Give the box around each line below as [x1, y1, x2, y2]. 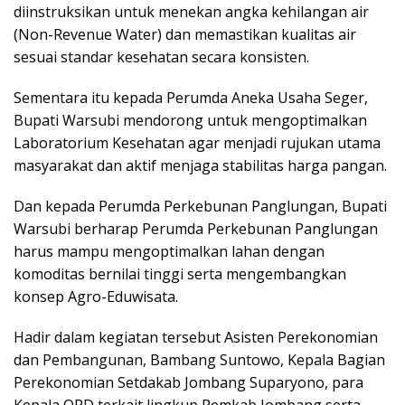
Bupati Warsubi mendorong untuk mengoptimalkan [14, 110, 367, 131]
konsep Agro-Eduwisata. [14, 287, 178, 307]
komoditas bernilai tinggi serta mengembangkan [14, 264, 346, 285]
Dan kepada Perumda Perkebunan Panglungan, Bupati [14, 196, 387, 217]
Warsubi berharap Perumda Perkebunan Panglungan [14, 219, 378, 240]
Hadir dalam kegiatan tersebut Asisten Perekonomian [14, 327, 378, 348]
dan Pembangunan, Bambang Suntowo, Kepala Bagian [14, 350, 385, 371]
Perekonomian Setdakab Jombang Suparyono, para [14, 372, 363, 393]
